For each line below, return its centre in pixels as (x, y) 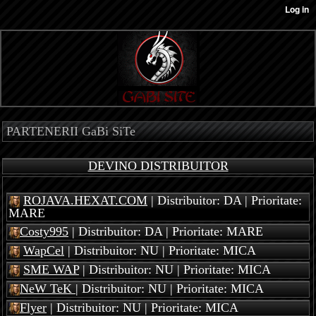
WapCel (44, 250)
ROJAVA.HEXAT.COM (85, 200)
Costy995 (44, 231)
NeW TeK (48, 288)
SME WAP (51, 269)
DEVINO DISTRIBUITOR (158, 166)
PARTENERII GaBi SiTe (71, 131)
